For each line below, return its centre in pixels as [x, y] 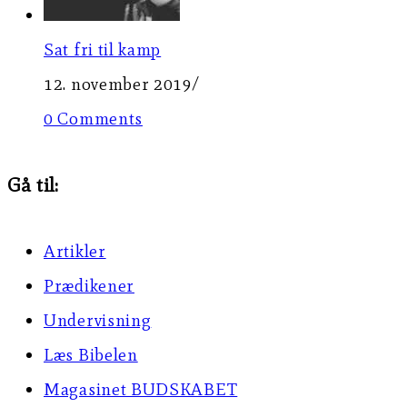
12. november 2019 [118, 84]
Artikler [75, 251]
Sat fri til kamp [103, 49]
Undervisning [98, 320]
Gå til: [33, 184]
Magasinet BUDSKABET [141, 389]
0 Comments [93, 118]
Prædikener [89, 285]
